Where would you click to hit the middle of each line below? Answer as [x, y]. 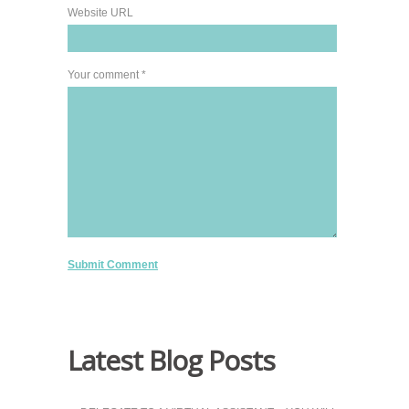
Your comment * [107, 74]
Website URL [100, 12]
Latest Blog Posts [171, 360]
